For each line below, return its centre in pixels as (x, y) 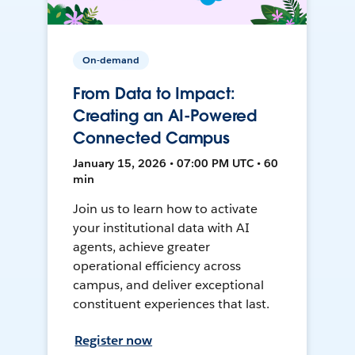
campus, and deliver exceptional (168, 285)
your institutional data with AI (161, 228)
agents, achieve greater (142, 247)
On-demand (111, 60)
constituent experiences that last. (171, 304)
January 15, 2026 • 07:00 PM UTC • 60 (176, 164)
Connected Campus (152, 138)
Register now (114, 341)
